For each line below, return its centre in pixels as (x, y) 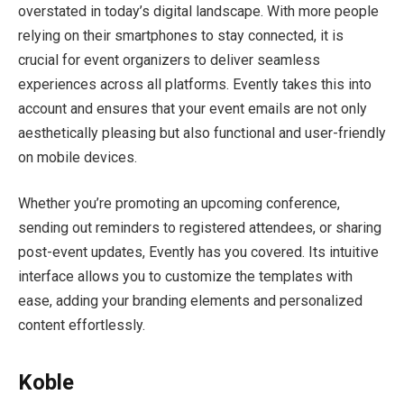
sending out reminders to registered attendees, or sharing (200, 228)
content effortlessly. (82, 326)
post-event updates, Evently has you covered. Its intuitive (198, 252)
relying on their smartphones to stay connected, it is (181, 35)
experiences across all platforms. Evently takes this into (195, 84)
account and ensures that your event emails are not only (193, 108)
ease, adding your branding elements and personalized (190, 301)
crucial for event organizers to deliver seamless (169, 60)
